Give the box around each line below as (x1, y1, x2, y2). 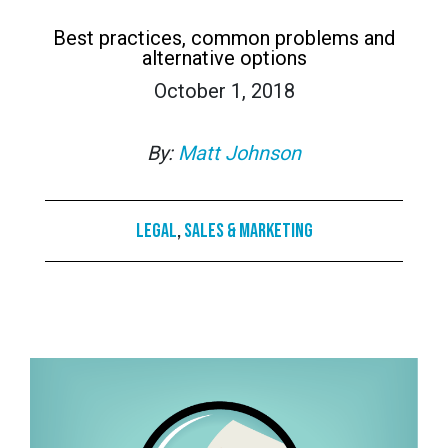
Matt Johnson (178, 140, 301, 165)
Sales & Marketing (183, 218, 313, 243)
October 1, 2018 (153, 78, 295, 103)
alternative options (141, 45, 307, 70)
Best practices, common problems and (53, 25, 395, 50)
